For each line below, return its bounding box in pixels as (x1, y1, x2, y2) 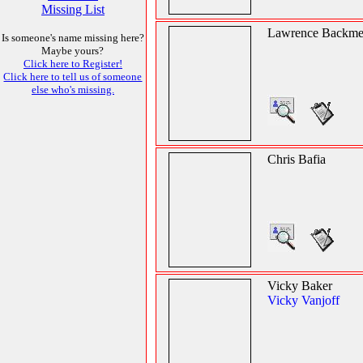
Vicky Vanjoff (267, 293, 340, 307)
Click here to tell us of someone (3, 70, 143, 83)
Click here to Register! (23, 58, 122, 70)
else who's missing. (32, 83, 114, 96)
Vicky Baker (267, 279, 332, 293)
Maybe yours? (41, 45, 105, 57)
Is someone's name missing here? (2, 32, 144, 44)
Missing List (41, 2, 105, 16)
